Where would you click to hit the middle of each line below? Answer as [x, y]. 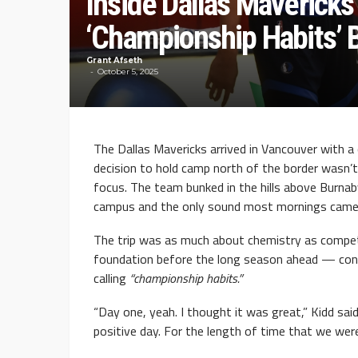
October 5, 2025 [128, 72]
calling [111, 278]
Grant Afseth [114, 61]
